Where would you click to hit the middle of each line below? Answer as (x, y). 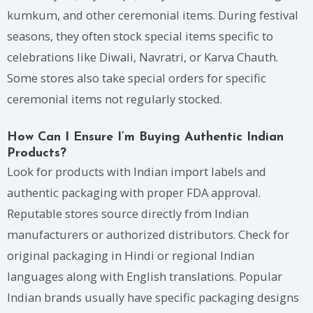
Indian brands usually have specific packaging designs (153, 298)
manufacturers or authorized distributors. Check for (148, 235)
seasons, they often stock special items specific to (140, 36)
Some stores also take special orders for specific (137, 78)
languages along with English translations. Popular (145, 277)
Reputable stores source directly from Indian (128, 214)
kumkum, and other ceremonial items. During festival (153, 15)
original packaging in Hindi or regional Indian (131, 256)
